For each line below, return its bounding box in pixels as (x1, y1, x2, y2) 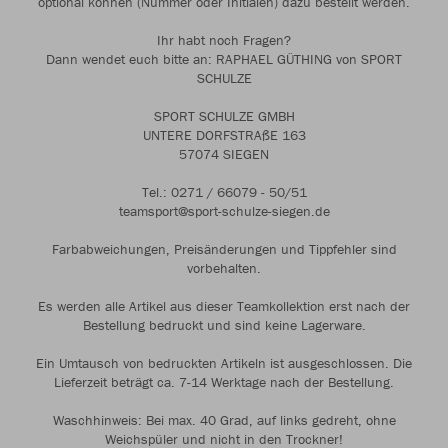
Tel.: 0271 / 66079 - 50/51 (141, 183, 307, 201)
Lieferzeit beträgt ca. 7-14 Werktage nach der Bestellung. (54, 373, 394, 391)
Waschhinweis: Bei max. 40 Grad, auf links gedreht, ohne (52, 411, 396, 429)
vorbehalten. (187, 259, 261, 277)
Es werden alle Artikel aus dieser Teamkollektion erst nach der (38, 297, 410, 315)
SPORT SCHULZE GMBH (153, 107, 295, 125)
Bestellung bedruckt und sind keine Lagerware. (82, 316, 366, 334)
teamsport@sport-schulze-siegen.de (118, 202, 330, 220)
